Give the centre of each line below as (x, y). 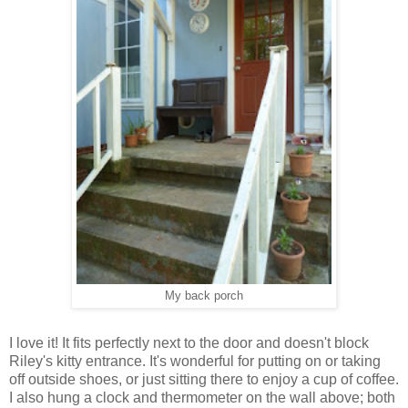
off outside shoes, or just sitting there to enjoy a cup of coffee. (204, 379)
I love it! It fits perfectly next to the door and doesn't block (189, 342)
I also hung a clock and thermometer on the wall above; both (202, 397)
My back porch (204, 296)
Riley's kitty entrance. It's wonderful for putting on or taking (195, 361)
